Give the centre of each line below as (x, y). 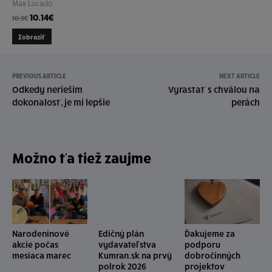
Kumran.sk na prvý (135, 256)
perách (245, 102)
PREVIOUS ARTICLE (39, 76)
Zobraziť (32, 37)
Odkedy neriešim (47, 89)
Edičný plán (121, 234)
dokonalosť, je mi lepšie (61, 102)
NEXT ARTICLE (239, 76)
